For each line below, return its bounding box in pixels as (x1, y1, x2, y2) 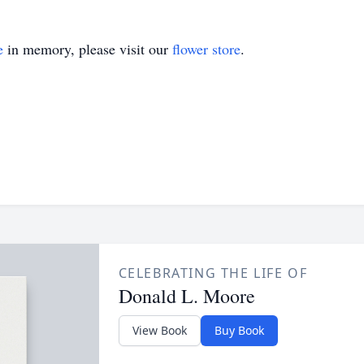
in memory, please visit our (3, 39, 172, 58)
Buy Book (214, 323, 264, 338)
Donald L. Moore (118, 283, 255, 309)
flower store (172, 39, 240, 58)
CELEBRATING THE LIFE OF (118, 264, 308, 282)
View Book (132, 323, 187, 338)
